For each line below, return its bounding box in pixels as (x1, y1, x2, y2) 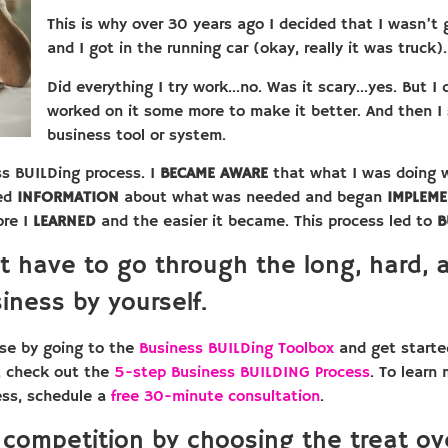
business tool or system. (47, 125, 226, 146)
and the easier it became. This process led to (96, 212, 437, 233)
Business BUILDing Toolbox (139, 338, 339, 359)
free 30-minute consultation (111, 386, 320, 407)
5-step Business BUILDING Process (114, 362, 370, 383)
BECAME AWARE (160, 164, 268, 185)
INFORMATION (17, 188, 119, 209)
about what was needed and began (119, 188, 387, 209)
